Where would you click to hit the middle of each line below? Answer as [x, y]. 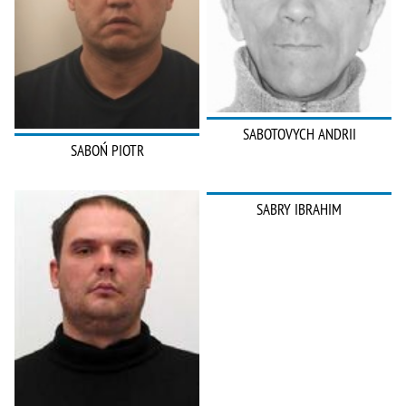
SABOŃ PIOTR [107, 151]
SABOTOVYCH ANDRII [299, 134]
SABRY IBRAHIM [299, 210]
